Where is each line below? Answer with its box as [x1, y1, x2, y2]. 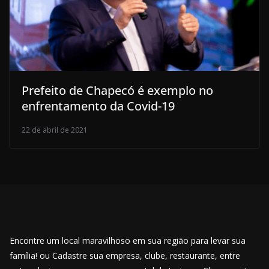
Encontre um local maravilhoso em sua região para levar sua [10, 235, 246, 247]
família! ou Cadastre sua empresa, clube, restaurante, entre [10, 250, 240, 262]
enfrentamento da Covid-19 [22, 98, 175, 115]
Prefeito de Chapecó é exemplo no [22, 82, 213, 99]
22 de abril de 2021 [22, 125, 88, 136]
